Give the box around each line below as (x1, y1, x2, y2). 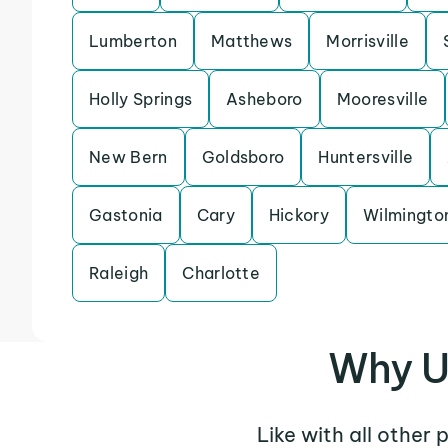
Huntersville (318, 147, 414, 167)
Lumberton (89, 31, 177, 51)
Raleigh (89, 263, 149, 283)
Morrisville (326, 31, 409, 51)
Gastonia (89, 205, 163, 225)
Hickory (268, 205, 330, 225)
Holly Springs (89, 89, 193, 109)
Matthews (210, 31, 293, 51)
